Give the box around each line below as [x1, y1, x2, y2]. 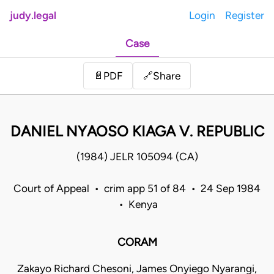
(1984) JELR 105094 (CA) [76, 150, 198, 163]
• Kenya [116, 198, 158, 211]
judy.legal [10, 9, 56, 21]
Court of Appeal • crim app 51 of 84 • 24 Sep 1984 [13, 182, 261, 195]
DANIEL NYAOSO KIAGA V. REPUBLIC [10, 122, 264, 141]
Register [225, 9, 264, 21]
